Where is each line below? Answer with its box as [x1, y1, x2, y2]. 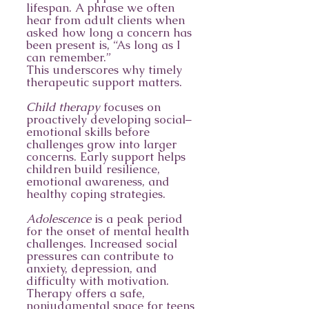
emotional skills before [26, 124, 150, 139]
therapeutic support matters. [26, 74, 182, 90]
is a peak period [91, 211, 183, 226]
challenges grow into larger [26, 137, 177, 152]
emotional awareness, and [26, 174, 170, 189]
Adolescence [26, 211, 91, 226]
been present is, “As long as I [26, 37, 181, 52]
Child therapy [26, 99, 100, 114]
